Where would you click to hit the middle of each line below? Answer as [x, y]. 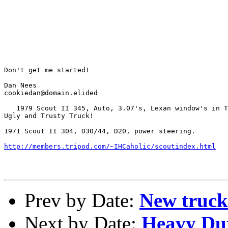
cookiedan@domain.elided [51, 93]
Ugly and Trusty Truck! [49, 116]
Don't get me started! [47, 70]
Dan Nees [20, 85]
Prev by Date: [82, 200]
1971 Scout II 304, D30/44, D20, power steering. [100, 131]
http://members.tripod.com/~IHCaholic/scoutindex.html [110, 146]
